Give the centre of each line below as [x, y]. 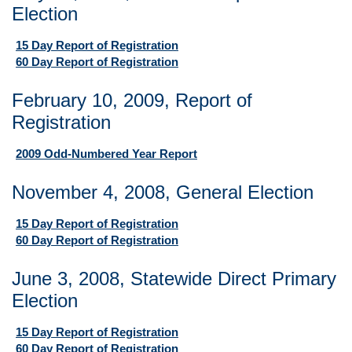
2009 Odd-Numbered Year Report [106, 154]
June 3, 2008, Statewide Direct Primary [174, 279]
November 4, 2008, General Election [163, 192]
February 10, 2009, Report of [132, 100]
